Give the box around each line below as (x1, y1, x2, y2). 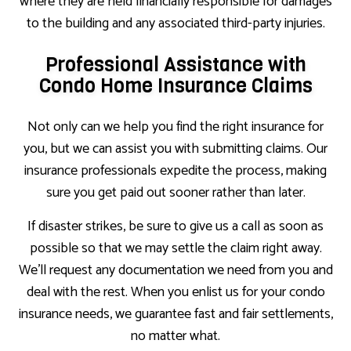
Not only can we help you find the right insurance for (27, 115, 324, 139)
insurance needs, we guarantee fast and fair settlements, (18, 302, 333, 327)
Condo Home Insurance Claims (38, 73, 313, 100)
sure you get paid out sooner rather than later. (45, 181, 306, 205)
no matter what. (131, 324, 220, 349)
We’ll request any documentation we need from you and (18, 259, 333, 283)
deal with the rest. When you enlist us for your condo (26, 280, 325, 305)
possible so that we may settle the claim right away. (29, 237, 322, 261)
